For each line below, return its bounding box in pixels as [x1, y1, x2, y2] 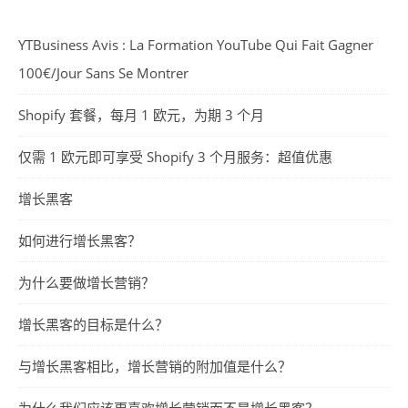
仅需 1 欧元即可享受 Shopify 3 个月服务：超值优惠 [18, 147, 332, 166]
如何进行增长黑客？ [18, 230, 141, 250]
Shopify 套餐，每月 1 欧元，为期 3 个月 [18, 105, 264, 124]
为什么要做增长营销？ [18, 272, 155, 291]
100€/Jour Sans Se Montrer [18, 63, 189, 82]
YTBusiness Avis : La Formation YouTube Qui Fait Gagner [18, 35, 373, 54]
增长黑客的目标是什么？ [18, 314, 168, 333]
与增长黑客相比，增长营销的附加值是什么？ [18, 356, 291, 375]
